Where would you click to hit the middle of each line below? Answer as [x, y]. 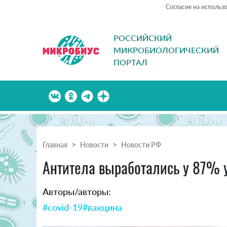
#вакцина [102, 207]
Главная [55, 145]
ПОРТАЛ [130, 62]
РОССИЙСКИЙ [143, 38]
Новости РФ [141, 145]
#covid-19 [63, 207]
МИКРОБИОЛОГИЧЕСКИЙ [166, 50]
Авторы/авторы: [77, 192]
